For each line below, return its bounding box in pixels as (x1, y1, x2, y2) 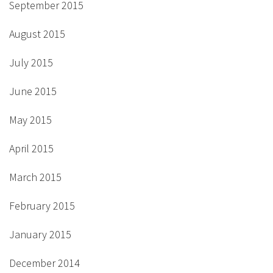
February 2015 (9, 198, 75, 213)
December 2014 (9, 255, 80, 270)
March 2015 (9, 169, 62, 184)
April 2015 (9, 141, 54, 155)
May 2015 (9, 112, 52, 127)
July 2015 (9, 55, 53, 69)
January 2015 (9, 227, 71, 241)
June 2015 (9, 83, 57, 98)
